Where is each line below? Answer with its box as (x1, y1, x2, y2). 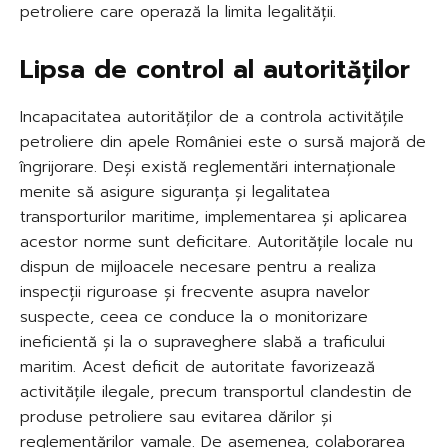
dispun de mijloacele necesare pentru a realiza (20, 254, 376, 279)
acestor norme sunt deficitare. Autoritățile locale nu (20, 229, 413, 254)
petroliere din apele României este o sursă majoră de (20, 129, 426, 154)
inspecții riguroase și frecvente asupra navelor (20, 279, 370, 304)
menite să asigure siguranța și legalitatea (20, 179, 330, 204)
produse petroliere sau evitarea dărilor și (20, 404, 332, 429)
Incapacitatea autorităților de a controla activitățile (20, 104, 404, 129)
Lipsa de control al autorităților (20, 50, 410, 89)
